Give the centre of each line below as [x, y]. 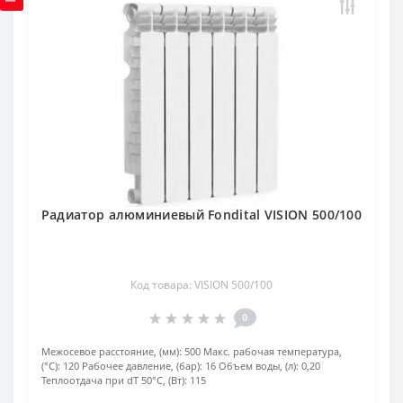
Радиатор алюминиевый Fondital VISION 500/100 [201, 214]
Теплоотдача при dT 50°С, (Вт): [114, 380]
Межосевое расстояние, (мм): [112, 351]
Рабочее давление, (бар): [142, 365]
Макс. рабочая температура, [273, 351]
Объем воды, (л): [259, 365]
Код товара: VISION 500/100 [201, 284]
